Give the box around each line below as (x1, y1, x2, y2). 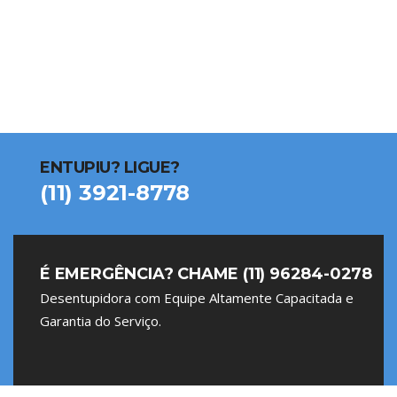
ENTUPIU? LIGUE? (40, 158, 180, 177)
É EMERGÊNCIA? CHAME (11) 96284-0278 (40, 264, 372, 284)
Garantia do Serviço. (40, 312, 161, 330)
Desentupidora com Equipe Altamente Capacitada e (40, 289, 354, 307)
